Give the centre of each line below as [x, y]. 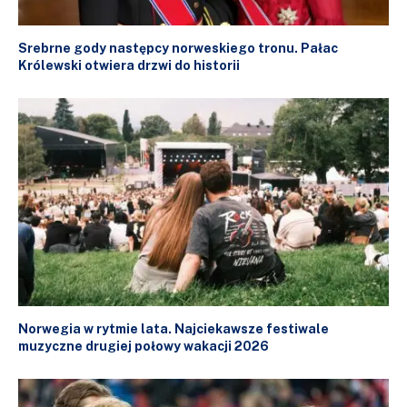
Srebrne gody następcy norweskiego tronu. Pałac [178, 48]
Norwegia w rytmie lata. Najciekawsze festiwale [174, 329]
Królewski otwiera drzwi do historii [129, 65]
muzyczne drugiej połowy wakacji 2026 [144, 347]
